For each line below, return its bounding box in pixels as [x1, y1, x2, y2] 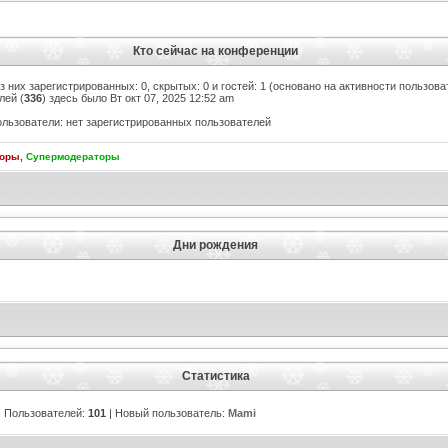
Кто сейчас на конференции [133, 44, 298, 57]
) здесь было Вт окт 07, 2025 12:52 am [42, 92, 234, 104]
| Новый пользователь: [106, 407, 228, 419]
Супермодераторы [26, 151, 120, 162]
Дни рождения [173, 238, 258, 251]
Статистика [181, 369, 250, 382]
